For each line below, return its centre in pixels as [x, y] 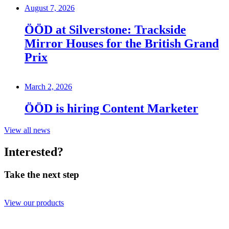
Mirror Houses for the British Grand [122, 43]
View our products [34, 202]
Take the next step [42, 175]
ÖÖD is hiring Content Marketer [111, 109]
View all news [27, 130]
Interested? [34, 152]
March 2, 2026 [48, 87]
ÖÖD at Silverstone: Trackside [105, 29]
